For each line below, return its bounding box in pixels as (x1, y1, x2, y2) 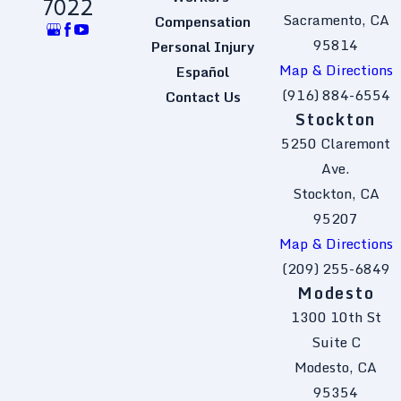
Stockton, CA (292, 182, 380, 206)
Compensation (155, 10, 252, 34)
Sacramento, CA (282, 8, 389, 32)
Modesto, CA (294, 355, 378, 380)
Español (176, 60, 230, 84)
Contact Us (165, 85, 241, 109)
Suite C (311, 330, 361, 354)
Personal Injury (151, 35, 255, 59)
